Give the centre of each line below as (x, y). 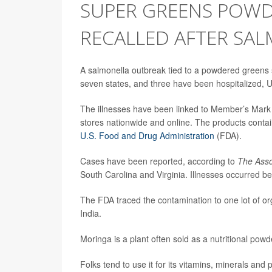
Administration (186, 135)
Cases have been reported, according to (159, 161)
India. (91, 213)
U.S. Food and (109, 135)
